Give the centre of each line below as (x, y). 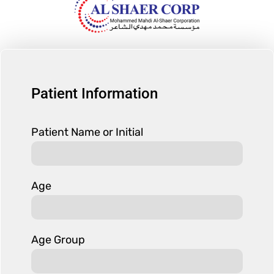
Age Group (58, 240)
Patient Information (94, 94)
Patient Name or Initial (87, 132)
